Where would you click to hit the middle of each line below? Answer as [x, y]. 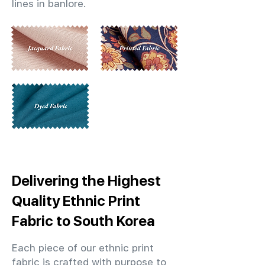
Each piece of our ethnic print [83, 248]
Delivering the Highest [86, 180]
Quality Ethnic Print [76, 201]
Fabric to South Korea [83, 221]
